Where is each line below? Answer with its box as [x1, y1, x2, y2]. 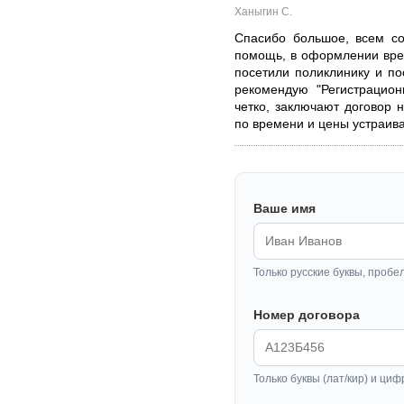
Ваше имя [253, 201, 316, 216]
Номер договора [253, 308, 360, 323]
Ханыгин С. [234, 5, 292, 18]
